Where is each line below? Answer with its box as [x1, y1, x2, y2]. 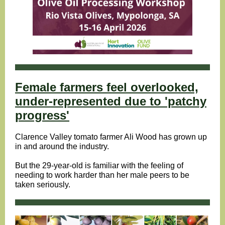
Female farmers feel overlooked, [15, 80, 198, 94]
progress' [15, 108, 69, 122]
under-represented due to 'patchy [15, 94, 206, 108]
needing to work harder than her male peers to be [15, 171, 189, 179]
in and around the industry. [15, 142, 109, 151]
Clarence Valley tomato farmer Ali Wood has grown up [15, 133, 207, 141]
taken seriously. [15, 180, 70, 189]
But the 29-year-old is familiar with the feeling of [15, 161, 183, 170]
